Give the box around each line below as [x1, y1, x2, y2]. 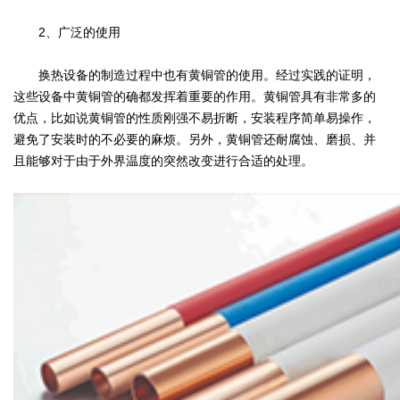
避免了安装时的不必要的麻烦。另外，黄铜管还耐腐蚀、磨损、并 [13, 131, 376, 146]
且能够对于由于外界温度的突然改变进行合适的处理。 [13, 153, 313, 168]
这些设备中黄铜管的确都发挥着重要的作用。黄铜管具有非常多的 [13, 88, 376, 104]
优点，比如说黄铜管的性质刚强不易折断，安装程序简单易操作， [13, 110, 376, 125]
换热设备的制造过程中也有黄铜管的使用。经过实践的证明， [13, 67, 376, 82]
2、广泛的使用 [13, 24, 121, 39]
